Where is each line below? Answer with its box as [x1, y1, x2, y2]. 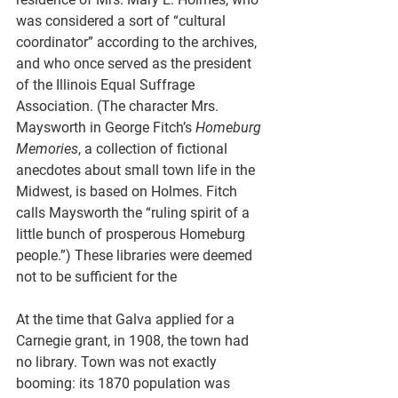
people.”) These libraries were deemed [16, 246, 256, 264]
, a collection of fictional [78, 139, 231, 157]
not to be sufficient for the [16, 267, 180, 285]
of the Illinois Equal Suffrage [16, 76, 198, 93]
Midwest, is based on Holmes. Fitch [16, 182, 241, 200]
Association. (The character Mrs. [16, 97, 222, 115]
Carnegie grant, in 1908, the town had [16, 331, 252, 349]
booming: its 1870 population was [16, 374, 234, 392]
